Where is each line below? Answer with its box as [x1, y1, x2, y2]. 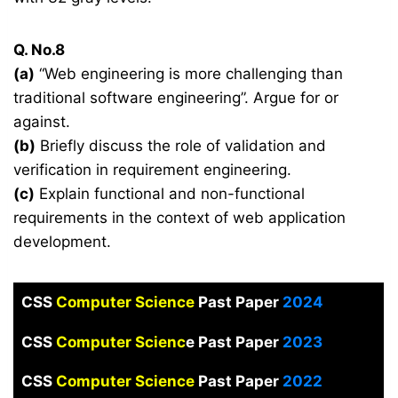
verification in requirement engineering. [13, 161, 292, 179]
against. [13, 113, 71, 131]
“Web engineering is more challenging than [35, 65, 344, 84]
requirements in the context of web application [13, 209, 346, 227]
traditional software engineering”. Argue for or [13, 89, 339, 107]
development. [13, 233, 112, 251]
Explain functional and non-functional [35, 185, 306, 203]
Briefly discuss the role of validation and [36, 137, 327, 155]
